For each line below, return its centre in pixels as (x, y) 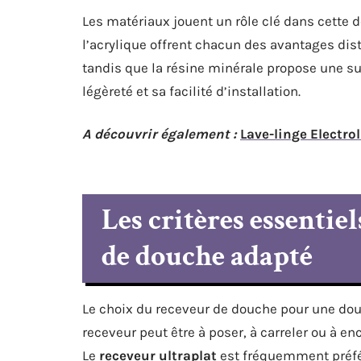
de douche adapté (207, 257)
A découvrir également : (160, 134)
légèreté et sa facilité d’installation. (191, 91)
